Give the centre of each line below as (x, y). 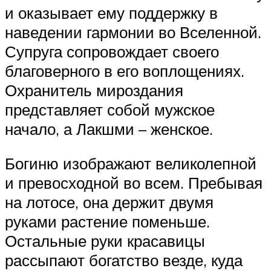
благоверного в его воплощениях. (125, 70)
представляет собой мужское (110, 109)
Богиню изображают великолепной (131, 164)
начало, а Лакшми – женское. (109, 129)
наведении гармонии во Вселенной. (133, 32)
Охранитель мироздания (94, 90)
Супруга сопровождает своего (112, 51)
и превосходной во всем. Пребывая (134, 183)
